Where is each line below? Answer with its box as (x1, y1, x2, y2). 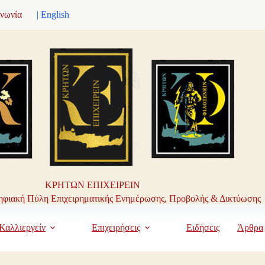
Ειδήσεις (186, 222, 219, 232)
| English (37, 9, 69, 20)
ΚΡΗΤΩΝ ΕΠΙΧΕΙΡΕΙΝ (45, 180, 141, 190)
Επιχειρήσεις (92, 222, 140, 232)
